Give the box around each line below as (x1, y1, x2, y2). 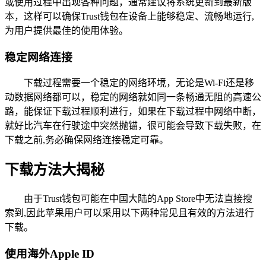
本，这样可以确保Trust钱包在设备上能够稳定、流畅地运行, (5, 11, 254, 21)
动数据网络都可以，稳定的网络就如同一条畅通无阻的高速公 (5, 92, 261, 103)
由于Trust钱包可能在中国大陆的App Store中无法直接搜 (24, 194, 252, 204)
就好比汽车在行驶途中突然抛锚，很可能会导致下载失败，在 (5, 121, 261, 131)
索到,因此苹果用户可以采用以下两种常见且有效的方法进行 (5, 208, 254, 218)
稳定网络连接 (5, 50, 72, 64)
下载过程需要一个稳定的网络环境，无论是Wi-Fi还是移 (24, 78, 254, 88)
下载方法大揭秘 (5, 162, 104, 178)
